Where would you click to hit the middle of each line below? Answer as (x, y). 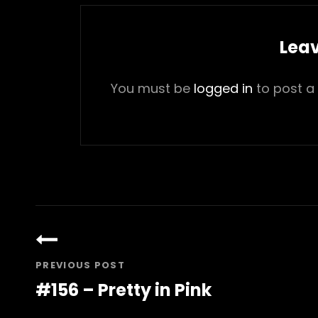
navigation (92, 238)
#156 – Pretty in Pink (124, 290)
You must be (152, 88)
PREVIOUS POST (80, 265)
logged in (223, 88)
